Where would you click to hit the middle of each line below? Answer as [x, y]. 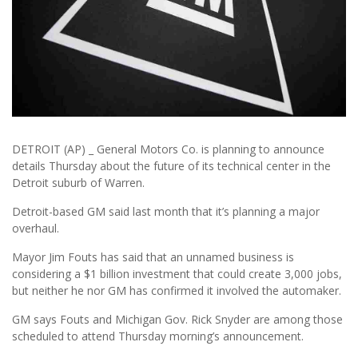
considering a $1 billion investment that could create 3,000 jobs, [177, 274]
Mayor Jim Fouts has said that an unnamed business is [153, 257]
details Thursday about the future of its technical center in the [171, 166]
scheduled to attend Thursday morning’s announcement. [158, 336]
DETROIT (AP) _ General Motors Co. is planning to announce [168, 149]
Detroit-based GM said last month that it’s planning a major [166, 212]
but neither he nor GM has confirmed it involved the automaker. [177, 291]
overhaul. [36, 229]
